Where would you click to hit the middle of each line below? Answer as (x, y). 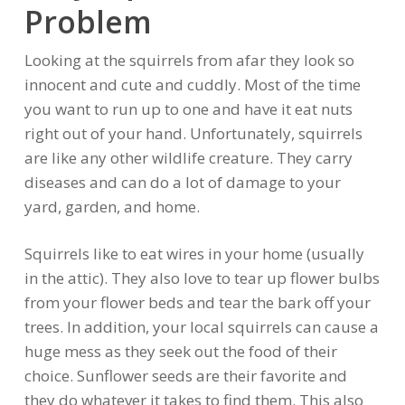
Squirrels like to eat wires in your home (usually (194, 254)
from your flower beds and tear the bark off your (197, 302)
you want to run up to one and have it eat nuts (188, 108)
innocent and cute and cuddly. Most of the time (192, 84)
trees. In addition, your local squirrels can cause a (201, 327)
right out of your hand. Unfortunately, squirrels (193, 133)
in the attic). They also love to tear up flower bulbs (202, 278)
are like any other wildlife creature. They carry (188, 157)
